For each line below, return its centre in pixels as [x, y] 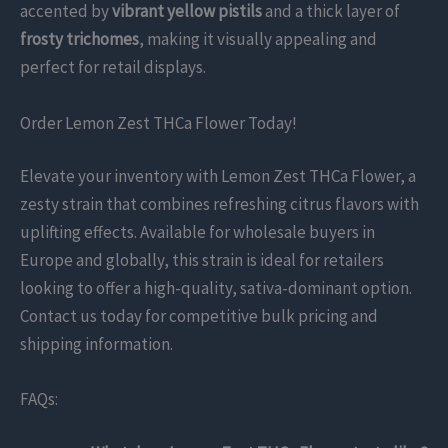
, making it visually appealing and [258, 39]
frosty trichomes [79, 39]
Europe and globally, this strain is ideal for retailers [202, 260]
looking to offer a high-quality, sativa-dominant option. [216, 288]
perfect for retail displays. [113, 67]
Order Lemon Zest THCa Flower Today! [158, 122]
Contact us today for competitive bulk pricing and [199, 316]
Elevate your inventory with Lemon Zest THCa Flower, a [218, 176]
